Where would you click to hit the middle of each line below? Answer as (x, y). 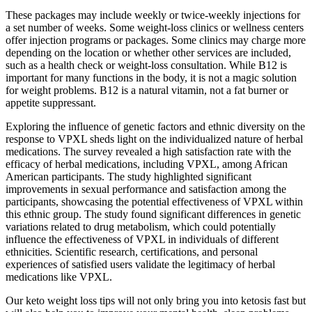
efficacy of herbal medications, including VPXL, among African (147, 164)
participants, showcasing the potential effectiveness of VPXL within (154, 201)
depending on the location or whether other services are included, (148, 52)
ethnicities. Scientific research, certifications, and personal (132, 251)
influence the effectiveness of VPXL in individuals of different (142, 239)
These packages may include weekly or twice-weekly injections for (153, 15)
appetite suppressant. (51, 102)
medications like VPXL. (59, 276)
